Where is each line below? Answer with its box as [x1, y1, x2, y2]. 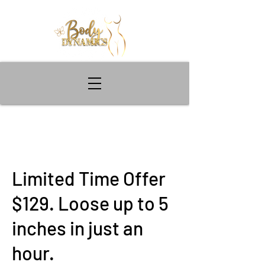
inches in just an [12, 216, 143, 239]
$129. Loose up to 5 [12, 192, 169, 214]
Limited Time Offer [12, 167, 166, 189]
